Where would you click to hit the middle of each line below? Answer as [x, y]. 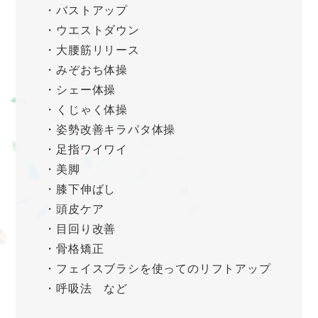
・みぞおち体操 [86, 70]
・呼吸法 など [86, 289]
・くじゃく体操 [86, 110]
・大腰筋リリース [92, 50]
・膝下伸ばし [80, 190]
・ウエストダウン [92, 31]
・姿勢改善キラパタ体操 [110, 130]
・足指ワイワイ [86, 150]
